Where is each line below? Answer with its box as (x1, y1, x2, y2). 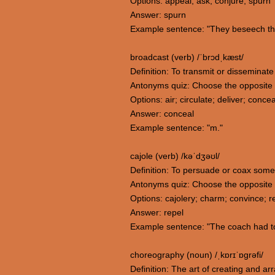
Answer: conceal (130, 109, 194, 118)
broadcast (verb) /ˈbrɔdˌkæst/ (130, 52, 244, 62)
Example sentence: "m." (130, 123, 223, 133)
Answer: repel (130, 207, 184, 217)
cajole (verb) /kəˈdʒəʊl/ (130, 151, 220, 161)
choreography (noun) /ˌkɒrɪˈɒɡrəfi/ (130, 250, 263, 260)
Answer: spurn (130, 10, 186, 20)
